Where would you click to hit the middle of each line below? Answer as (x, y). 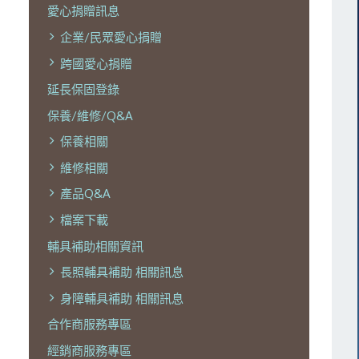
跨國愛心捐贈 (96, 63)
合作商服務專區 (89, 324)
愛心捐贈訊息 (83, 11)
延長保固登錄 (83, 89)
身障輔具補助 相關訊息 (121, 298)
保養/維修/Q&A (90, 115)
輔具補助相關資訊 (95, 246)
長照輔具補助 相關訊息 (121, 272)
